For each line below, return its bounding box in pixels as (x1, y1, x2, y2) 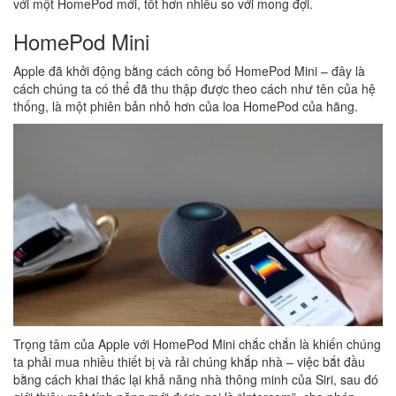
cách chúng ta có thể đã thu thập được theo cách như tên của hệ (13, 80, 376, 97)
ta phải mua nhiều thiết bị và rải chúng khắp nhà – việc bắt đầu (13, 353, 365, 371)
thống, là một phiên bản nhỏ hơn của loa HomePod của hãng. (13, 97, 358, 115)
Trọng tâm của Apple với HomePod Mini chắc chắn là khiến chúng (13, 335, 381, 354)
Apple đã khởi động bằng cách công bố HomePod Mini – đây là (13, 62, 365, 80)
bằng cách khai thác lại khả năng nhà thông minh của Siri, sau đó (13, 370, 378, 389)
